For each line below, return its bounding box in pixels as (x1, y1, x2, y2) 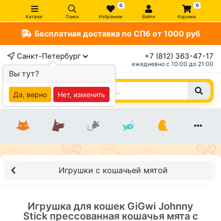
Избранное (99, 14, 122, 19)
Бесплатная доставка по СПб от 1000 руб (34, 29, 200, 38)
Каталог (26, 14, 43, 19)
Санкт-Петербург (17, 51, 81, 61)
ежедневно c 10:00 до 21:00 (132, 60, 214, 68)
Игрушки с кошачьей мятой (58, 165, 168, 175)
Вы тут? (9, 69, 39, 78)
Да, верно (13, 90, 47, 99)
